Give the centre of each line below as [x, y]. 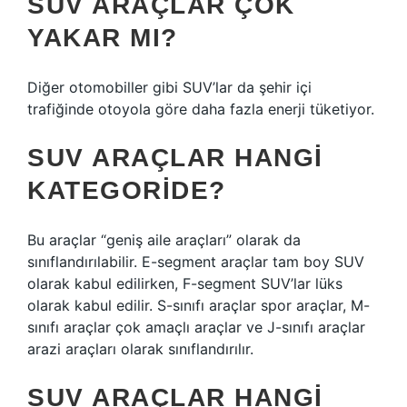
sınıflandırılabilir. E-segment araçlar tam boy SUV [196, 262]
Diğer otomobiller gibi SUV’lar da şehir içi [169, 87]
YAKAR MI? [103, 38]
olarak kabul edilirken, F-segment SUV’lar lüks [185, 283]
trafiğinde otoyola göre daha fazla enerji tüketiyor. [201, 109]
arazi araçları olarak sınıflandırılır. [140, 349]
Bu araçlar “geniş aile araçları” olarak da [164, 240]
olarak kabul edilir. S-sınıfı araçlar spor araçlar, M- [199, 305]
